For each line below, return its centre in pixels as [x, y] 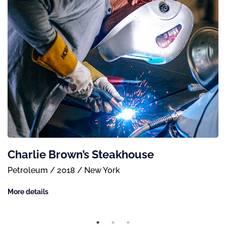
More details [28, 191]
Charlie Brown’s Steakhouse [81, 154]
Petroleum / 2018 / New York [64, 170]
